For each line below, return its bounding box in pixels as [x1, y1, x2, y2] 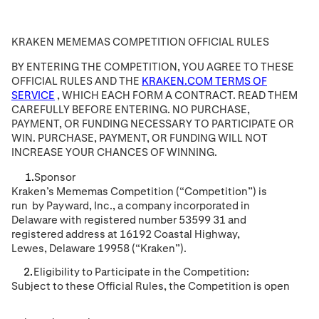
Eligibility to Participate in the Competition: [33, 265, 250, 279]
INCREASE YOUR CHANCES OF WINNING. [11, 145, 217, 159]
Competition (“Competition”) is [108, 184, 267, 198]
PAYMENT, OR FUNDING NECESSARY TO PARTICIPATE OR [11, 116, 294, 130]
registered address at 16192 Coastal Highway [11, 226, 237, 241]
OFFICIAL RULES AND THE [11, 73, 142, 88]
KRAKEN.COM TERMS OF [142, 73, 267, 88]
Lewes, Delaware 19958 [11, 241, 132, 255]
